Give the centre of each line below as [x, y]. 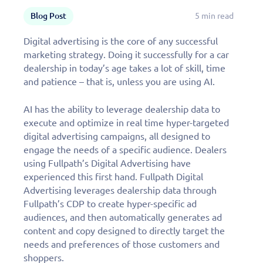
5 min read [214, 16]
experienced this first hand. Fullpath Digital [113, 177]
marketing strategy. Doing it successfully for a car [126, 55]
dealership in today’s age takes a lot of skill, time [124, 68]
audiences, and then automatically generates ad [123, 218]
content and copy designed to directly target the [124, 231]
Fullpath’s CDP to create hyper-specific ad [110, 204]
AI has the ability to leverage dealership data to [122, 109]
